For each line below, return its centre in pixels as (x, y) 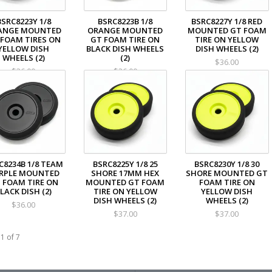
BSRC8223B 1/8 (125, 22)
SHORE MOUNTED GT (227, 173)
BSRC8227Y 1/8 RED (227, 22)
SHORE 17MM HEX (125, 173)
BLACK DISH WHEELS (125, 49)
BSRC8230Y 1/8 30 (227, 164)
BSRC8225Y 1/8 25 (125, 164)
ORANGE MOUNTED (125, 31)
